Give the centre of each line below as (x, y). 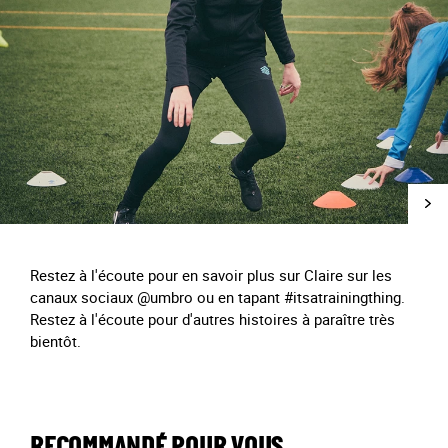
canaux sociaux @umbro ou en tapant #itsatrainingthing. (217, 297)
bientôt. (55, 341)
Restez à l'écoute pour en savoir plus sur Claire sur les (211, 275)
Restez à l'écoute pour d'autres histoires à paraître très (212, 319)
